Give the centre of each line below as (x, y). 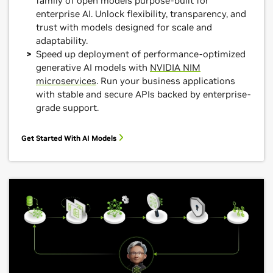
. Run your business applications (166, 81)
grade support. (67, 108)
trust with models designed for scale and (124, 27)
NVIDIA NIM (175, 68)
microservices (66, 81)
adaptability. (62, 41)
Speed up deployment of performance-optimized (141, 54)
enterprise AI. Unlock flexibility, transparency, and (141, 14)
